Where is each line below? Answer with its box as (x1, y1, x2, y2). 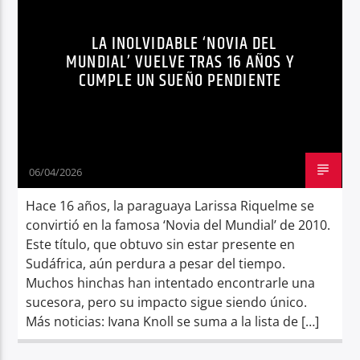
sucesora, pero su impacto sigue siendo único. (26, 292, 308, 311)
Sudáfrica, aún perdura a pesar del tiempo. (26, 254, 286, 272)
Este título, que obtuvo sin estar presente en (26, 235, 296, 253)
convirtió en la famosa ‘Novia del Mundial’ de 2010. (26, 215, 331, 234)
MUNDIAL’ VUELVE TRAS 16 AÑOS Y (66, 47, 294, 76)
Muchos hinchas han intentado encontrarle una (26, 273, 316, 292)
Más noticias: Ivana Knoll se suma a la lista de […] (26, 312, 320, 330)
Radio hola (27, 27, 92, 45)
